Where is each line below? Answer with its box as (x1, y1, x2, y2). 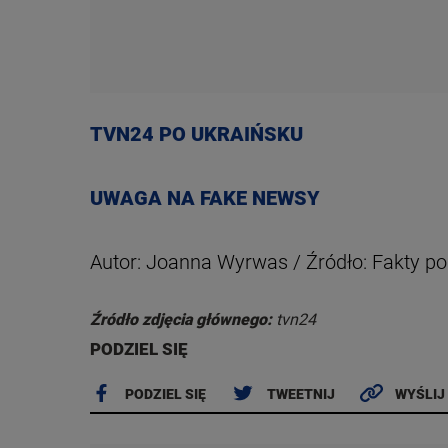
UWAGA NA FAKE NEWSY (90, 185, 320, 210)
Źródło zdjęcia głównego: (90, 309, 276, 329)
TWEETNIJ (266, 385, 335, 402)
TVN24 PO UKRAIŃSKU (90, 121, 303, 146)
